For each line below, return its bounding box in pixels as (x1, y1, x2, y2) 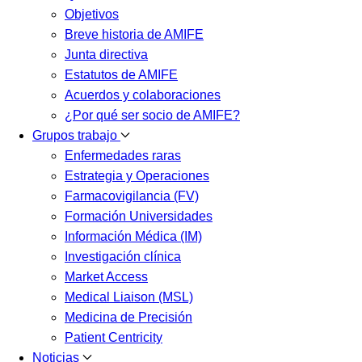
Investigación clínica (65, 249, 181, 263)
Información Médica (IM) (65, 229, 202, 243)
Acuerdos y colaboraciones (65, 87, 221, 102)
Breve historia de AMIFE (65, 27, 204, 41)
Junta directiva (65, 47, 148, 61)
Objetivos (65, 6, 119, 21)
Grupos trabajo (32, 128, 120, 142)
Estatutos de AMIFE (65, 67, 178, 82)
